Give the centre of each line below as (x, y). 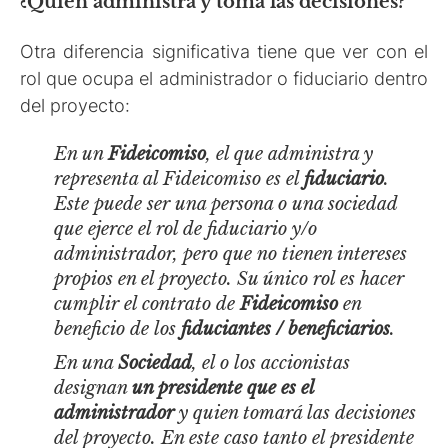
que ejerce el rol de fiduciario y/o (186, 229)
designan (93, 388)
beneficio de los (118, 329)
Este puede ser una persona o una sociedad (226, 204)
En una (86, 363)
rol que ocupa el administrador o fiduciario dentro (224, 78)
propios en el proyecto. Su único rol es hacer (229, 279)
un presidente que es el (223, 388)
